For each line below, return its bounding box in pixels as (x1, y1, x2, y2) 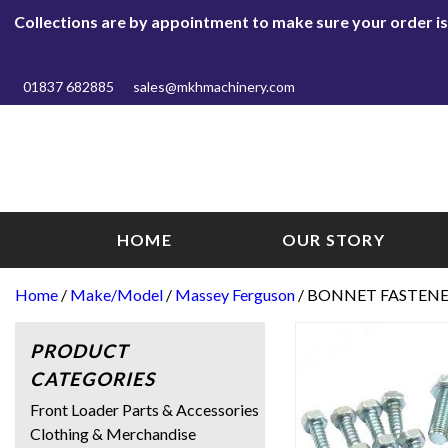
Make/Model (70, 284, 163, 304)
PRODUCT (30, 339, 128, 362)
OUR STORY (282, 229, 385, 249)
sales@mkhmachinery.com (133, 78, 295, 95)
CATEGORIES (30, 367, 155, 390)
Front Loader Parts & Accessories (30, 399, 259, 419)
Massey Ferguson (175, 284, 295, 304)
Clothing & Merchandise (30, 423, 196, 443)
